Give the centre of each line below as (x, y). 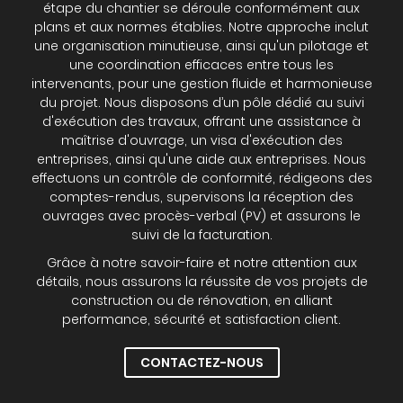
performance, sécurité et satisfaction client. (201, 320)
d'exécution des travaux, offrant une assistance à (201, 122)
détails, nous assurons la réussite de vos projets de (201, 282)
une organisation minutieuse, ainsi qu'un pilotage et (201, 46)
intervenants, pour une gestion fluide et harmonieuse (201, 84)
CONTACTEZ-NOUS (201, 362)
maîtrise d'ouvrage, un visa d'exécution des (201, 141)
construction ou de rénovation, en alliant (201, 301)
